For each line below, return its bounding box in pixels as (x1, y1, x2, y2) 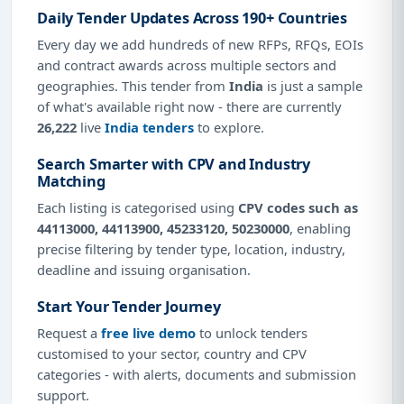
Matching (37, 170, 106, 191)
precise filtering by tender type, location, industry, (37, 239, 345, 258)
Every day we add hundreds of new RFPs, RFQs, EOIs (37, 34, 363, 53)
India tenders (105, 117, 194, 136)
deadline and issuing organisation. (37, 260, 251, 279)
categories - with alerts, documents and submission (37, 364, 356, 383)
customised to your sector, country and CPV (37, 344, 307, 363)
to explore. (194, 117, 264, 136)
